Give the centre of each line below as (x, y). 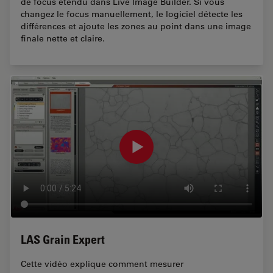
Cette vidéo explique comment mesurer (102, 264)
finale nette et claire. (63, 39)
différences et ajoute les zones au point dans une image (136, 27)
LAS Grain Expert (63, 239)
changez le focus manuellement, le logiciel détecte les (132, 14)
